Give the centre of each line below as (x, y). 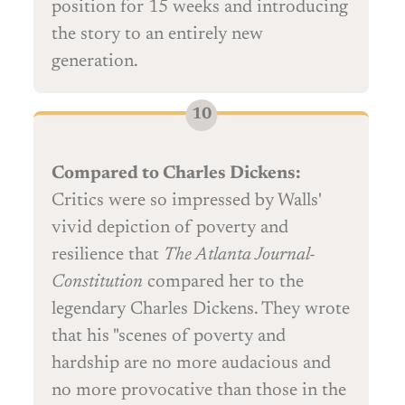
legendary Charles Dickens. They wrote (201, 310)
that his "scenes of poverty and (169, 337)
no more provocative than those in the (199, 391)
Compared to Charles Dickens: (176, 174)
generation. (95, 62)
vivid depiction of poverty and (170, 228)
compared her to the (223, 283)
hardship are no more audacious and (191, 364)
